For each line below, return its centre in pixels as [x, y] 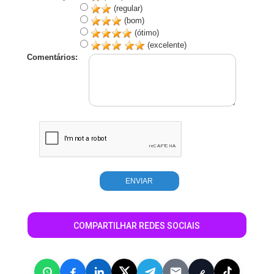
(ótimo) [146, 33]
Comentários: [53, 57]
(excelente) [166, 45]
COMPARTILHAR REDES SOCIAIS [137, 226]
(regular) [127, 8]
